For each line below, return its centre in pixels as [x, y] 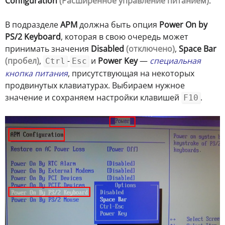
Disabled [108, 48]
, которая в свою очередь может [125, 36]
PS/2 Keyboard [33, 36]
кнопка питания [36, 73]
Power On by [183, 24]
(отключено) [150, 48]
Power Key [118, 61]
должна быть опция [118, 24]
